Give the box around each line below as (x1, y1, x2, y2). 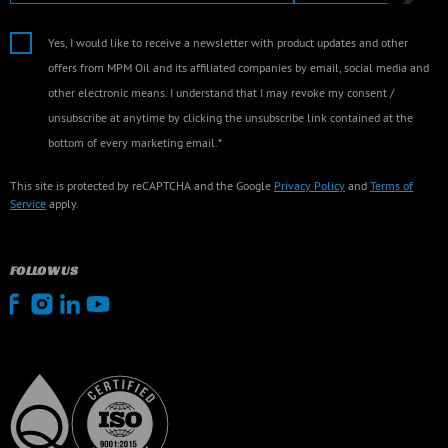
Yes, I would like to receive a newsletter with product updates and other (48, 35, 408, 50)
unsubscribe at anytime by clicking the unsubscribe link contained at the (48, 110, 413, 125)
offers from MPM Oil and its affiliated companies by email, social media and (48, 60, 429, 75)
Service (10, 196, 46, 211)
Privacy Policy (274, 178, 345, 193)
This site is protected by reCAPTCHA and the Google (10, 178, 274, 193)
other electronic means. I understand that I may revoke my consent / (48, 85, 394, 100)
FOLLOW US (10, 262, 78, 279)
